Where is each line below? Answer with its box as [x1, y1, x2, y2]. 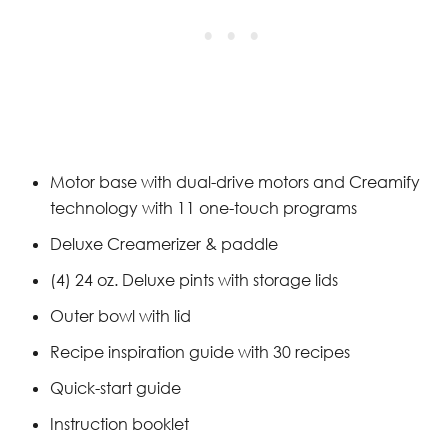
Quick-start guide [50, 377, 181, 398]
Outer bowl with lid [50, 305, 191, 326]
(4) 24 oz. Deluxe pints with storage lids [50, 269, 338, 290]
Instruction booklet [50, 413, 189, 434]
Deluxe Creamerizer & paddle [50, 233, 278, 254]
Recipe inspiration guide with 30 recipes [50, 341, 350, 362]
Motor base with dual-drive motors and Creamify [50, 171, 420, 192]
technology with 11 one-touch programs [50, 197, 357, 218]
